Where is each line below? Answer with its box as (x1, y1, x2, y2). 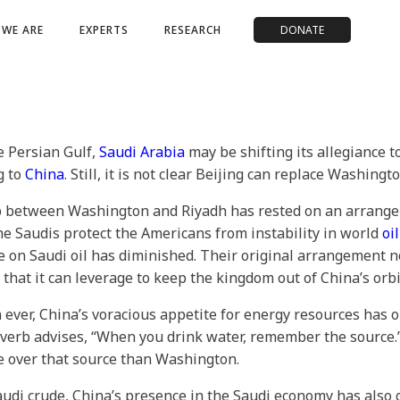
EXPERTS (79, 22, 129, 37)
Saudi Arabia (99, 142, 185, 162)
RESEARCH (164, 22, 222, 37)
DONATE (280, 22, 325, 37)
